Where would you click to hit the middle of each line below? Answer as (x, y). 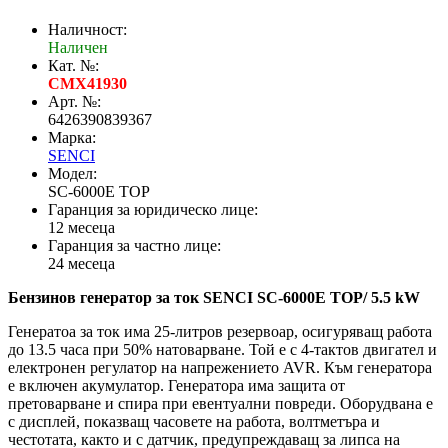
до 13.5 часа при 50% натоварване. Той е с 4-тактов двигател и (222, 350)
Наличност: (87, 30)
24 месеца (81, 264)
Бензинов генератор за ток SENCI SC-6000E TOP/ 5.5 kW (214, 298)
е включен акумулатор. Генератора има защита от (176, 386)
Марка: (72, 138)
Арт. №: (74, 102)
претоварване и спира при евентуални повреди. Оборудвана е (220, 404)
